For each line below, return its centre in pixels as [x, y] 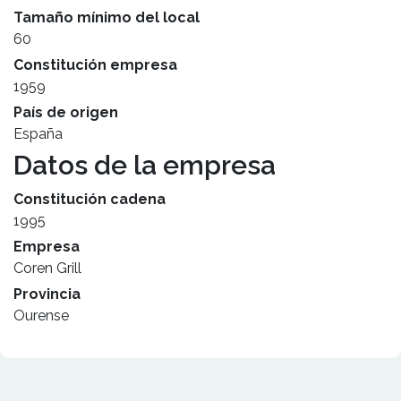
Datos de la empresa [145, 165]
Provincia [47, 294]
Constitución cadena [90, 199]
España [38, 134]
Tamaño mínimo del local [107, 17]
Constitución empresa [95, 65]
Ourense [41, 316]
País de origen [66, 112]
